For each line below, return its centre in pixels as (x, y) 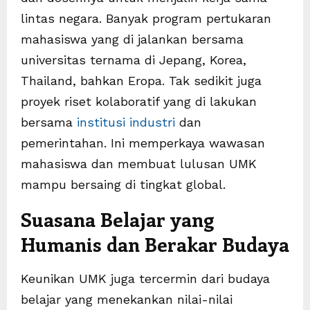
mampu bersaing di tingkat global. (123, 185)
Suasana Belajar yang (117, 219)
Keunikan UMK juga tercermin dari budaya (145, 279)
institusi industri (126, 122)
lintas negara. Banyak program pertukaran (146, 19)
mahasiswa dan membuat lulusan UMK (139, 164)
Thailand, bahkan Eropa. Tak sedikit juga (141, 81)
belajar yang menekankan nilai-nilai (127, 300)
